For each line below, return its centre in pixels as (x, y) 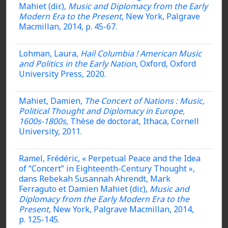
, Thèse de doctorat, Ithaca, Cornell (133, 121)
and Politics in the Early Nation (77, 64)
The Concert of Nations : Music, (145, 101)
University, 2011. (50, 131)
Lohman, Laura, (50, 53)
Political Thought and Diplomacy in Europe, (102, 111)
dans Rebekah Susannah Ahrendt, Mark (95, 179)
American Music (171, 53)
